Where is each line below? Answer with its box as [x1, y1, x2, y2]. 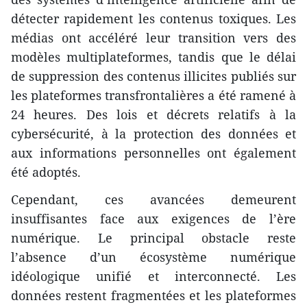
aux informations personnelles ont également [11, 144, 296, 161]
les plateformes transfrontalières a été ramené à [11, 86, 296, 103]
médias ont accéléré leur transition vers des [11, 29, 296, 46]
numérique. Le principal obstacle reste [11, 229, 296, 246]
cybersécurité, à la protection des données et [11, 125, 296, 142]
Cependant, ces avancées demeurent [11, 191, 296, 208]
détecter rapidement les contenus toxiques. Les [11, 10, 296, 27]
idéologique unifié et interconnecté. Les [11, 267, 296, 284]
